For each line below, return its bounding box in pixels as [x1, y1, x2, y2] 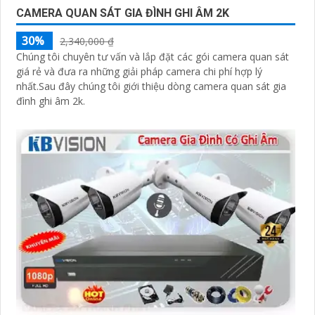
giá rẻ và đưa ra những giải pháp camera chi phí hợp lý [16, 64, 262, 78]
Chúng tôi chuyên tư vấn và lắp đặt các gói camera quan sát [16, 49, 289, 63]
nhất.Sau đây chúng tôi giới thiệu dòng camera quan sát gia [16, 79, 286, 93]
